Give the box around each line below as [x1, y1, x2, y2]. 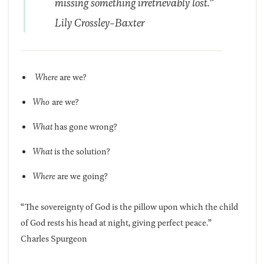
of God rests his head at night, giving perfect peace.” [20, 216, 212, 229]
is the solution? [52, 144, 110, 157]
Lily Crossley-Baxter [54, 14, 144, 30]
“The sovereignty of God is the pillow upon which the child [20, 200, 238, 213]
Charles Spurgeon [20, 232, 87, 245]
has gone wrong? [52, 120, 117, 133]
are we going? [55, 169, 107, 182]
